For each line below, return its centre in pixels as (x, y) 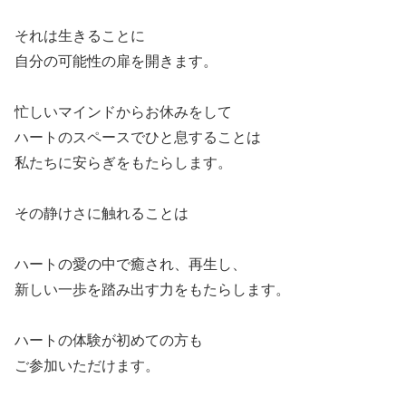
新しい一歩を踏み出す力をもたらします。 (153, 290)
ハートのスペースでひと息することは (138, 137)
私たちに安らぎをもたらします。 (124, 163)
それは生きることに (80, 36)
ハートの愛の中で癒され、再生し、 (131, 264)
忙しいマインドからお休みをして (124, 112)
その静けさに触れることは (102, 213)
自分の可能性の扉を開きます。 (116, 61)
